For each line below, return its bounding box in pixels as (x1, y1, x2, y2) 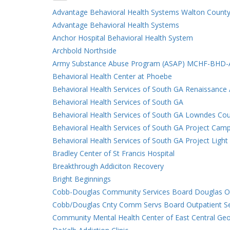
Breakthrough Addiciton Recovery (52, 161, 164, 171)
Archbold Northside (52, 46, 117, 55)
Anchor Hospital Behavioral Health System (52, 33, 193, 43)
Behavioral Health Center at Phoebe (52, 71, 172, 81)
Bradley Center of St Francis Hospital (52, 148, 175, 158)
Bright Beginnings (52, 174, 111, 184)
